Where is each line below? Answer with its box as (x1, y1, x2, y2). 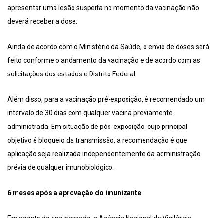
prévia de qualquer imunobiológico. (7, 163, 114, 172)
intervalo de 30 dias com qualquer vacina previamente (7, 109, 173, 117)
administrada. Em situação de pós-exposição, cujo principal (7, 123, 187, 131)
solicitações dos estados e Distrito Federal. (7, 70, 137, 78)
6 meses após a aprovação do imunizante (7, 189, 141, 197)
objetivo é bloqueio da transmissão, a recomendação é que (7, 136, 187, 145)
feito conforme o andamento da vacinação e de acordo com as (7, 56, 200, 65)
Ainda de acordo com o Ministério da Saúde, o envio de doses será (7, 43, 209, 51)
